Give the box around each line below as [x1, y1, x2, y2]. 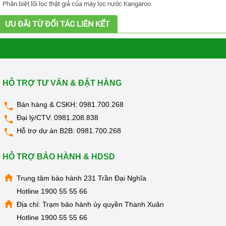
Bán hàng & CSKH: [17, 100, 79, 109]
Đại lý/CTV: [17, 114, 54, 122]
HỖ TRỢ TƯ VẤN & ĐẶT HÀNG [3, 79, 122, 88]
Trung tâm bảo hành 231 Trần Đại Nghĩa [17, 174, 146, 183]
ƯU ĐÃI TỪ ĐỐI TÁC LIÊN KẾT [5, 19, 110, 29]
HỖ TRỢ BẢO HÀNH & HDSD [3, 152, 115, 161]
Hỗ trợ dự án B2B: [17, 127, 77, 135]
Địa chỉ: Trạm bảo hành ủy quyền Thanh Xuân [17, 200, 164, 209]
